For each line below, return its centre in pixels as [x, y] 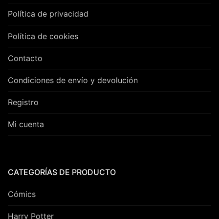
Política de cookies [43, 36]
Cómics [22, 194]
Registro [23, 102]
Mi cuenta [26, 124]
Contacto [25, 58]
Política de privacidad [48, 14]
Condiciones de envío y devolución [73, 80]
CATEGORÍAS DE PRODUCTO [62, 172]
